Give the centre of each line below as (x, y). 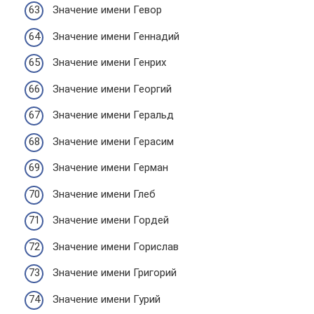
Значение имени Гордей (111, 220)
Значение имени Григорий (115, 273)
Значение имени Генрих (109, 62)
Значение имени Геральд (113, 115)
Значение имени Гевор (107, 10)
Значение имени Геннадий (116, 36)
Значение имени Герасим (113, 141)
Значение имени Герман (110, 168)
